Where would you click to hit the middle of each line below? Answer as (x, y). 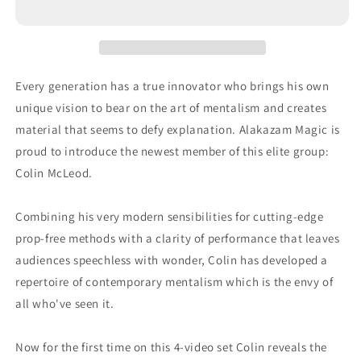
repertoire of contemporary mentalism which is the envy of (174, 281)
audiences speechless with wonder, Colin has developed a (172, 259)
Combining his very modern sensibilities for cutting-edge (170, 216)
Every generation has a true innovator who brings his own (172, 85)
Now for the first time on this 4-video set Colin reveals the (172, 346)
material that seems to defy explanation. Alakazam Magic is (178, 129)
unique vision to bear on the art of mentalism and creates (171, 107)
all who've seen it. (65, 303)
